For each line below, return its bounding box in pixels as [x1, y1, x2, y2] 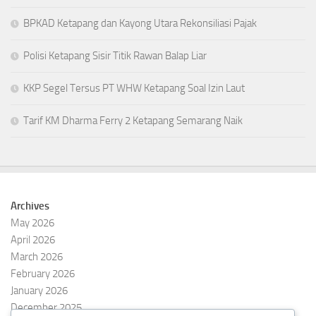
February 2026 [11, 267, 75, 281]
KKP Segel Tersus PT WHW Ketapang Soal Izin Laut [23, 82, 245, 95]
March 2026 [11, 250, 63, 264]
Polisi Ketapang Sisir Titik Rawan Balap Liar [23, 49, 207, 63]
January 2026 [11, 284, 68, 298]
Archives [11, 200, 49, 213]
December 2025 [11, 301, 82, 315]
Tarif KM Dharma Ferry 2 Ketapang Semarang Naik [23, 114, 243, 128]
